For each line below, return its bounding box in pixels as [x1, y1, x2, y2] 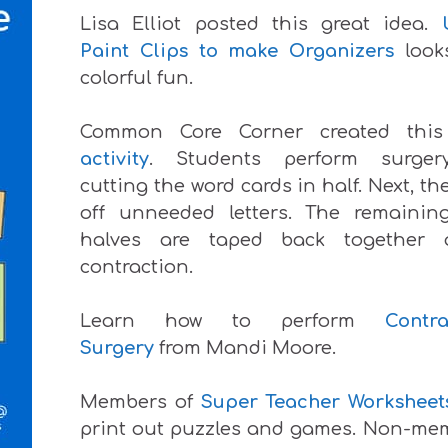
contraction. [80, 256, 194, 277]
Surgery [80, 337, 155, 358]
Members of [80, 391, 201, 412]
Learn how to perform [80, 310, 385, 331]
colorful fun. [80, 67, 194, 88]
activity [80, 148, 150, 169]
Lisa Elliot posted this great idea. [80, 13, 442, 34]
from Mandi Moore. [159, 337, 342, 358]
